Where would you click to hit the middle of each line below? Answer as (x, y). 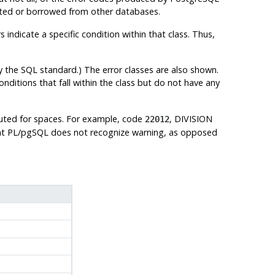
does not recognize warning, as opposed (133, 132)
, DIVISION (191, 118)
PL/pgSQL (28, 132)
